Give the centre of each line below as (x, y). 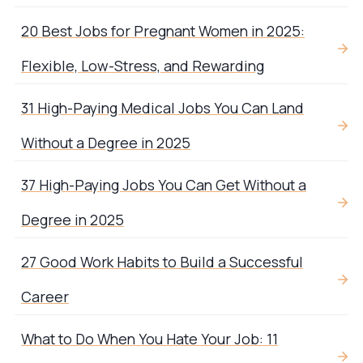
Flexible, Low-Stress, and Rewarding (143, 66)
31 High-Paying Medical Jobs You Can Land (162, 108)
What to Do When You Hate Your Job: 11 (149, 339)
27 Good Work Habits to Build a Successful (162, 262)
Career (45, 297)
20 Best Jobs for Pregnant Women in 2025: (163, 31)
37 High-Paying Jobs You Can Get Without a (164, 185)
